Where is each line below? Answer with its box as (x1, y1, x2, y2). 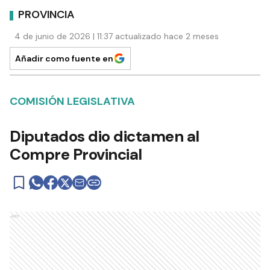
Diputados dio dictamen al (10, 125, 199, 146)
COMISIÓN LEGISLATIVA (10, 93, 135, 108)
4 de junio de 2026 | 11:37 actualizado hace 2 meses (14, 30, 219, 42)
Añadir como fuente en (15, 52, 113, 64)
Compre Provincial (10, 143, 142, 165)
